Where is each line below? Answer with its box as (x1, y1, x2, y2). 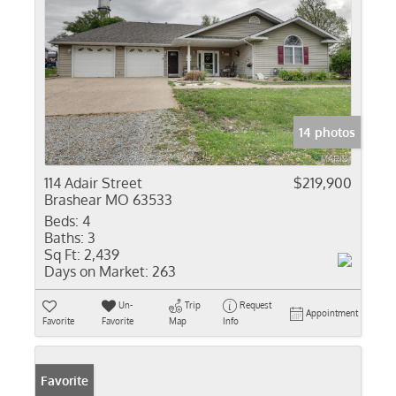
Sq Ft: (44, 246, 80, 263)
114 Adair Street (44, 174, 142, 192)
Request (239, 300, 271, 310)
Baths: (44, 229, 84, 247)
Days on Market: (44, 263, 148, 280)
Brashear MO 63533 (44, 191, 172, 209)
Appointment (306, 308, 358, 318)
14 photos (299, 125, 355, 140)
